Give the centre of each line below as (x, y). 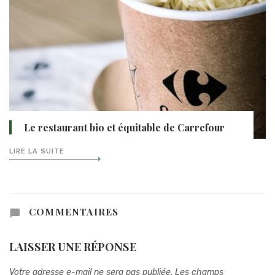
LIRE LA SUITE (37, 152)
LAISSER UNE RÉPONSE (73, 247)
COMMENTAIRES (72, 212)
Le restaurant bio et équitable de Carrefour (124, 128)
